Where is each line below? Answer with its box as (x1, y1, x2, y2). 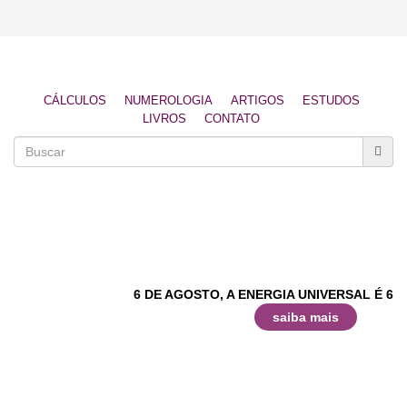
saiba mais (273, 310, 339, 324)
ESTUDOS (302, 94, 360, 107)
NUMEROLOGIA (124, 94, 213, 107)
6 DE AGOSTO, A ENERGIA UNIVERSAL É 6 (134, 287, 393, 302)
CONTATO (204, 112, 260, 125)
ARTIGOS (230, 94, 284, 107)
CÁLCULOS (43, 94, 106, 107)
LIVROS (143, 112, 186, 125)
